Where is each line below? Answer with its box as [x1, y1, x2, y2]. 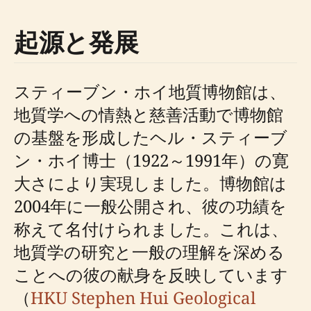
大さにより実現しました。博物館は [14, 171, 287, 195]
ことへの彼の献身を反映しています [14, 263, 288, 287]
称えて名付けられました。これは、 [14, 217, 288, 241]
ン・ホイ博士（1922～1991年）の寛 [14, 149, 289, 172]
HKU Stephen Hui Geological [31, 286, 255, 310]
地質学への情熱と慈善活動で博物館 [14, 103, 283, 126]
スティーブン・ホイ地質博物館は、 [14, 80, 286, 103]
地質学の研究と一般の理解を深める [14, 240, 285, 264]
